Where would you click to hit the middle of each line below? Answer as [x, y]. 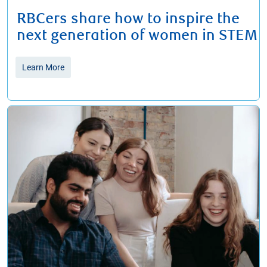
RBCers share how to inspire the [128, 19]
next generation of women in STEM [137, 35]
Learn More [43, 67]
